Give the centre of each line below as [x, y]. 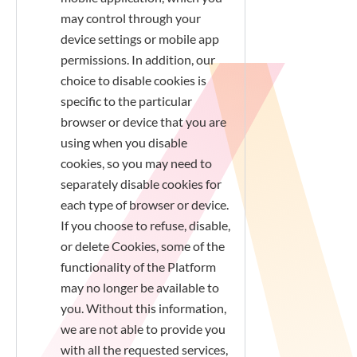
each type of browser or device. [145, 204]
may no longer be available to [140, 287]
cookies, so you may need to [136, 163]
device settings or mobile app [140, 39]
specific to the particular [126, 101]
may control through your [131, 18]
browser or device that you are [143, 122]
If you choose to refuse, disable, [145, 225]
